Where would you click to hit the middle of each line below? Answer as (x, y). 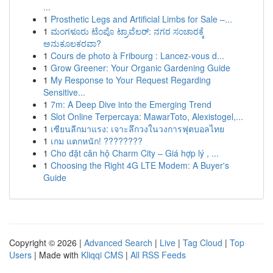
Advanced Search (118, 243)
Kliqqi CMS (102, 255)
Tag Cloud (203, 243)
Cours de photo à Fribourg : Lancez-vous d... (137, 55)
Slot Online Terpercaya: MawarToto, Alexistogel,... (147, 116)
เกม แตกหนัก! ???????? (97, 141)
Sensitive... (64, 92)
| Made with (56, 255)
